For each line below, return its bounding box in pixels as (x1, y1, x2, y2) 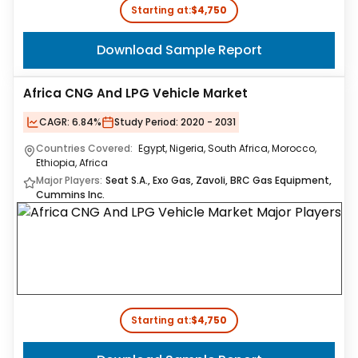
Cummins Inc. (36, 188, 105, 201)
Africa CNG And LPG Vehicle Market (23, 85, 248, 101)
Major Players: (36, 173, 102, 187)
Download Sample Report (96, 41, 262, 59)
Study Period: (114, 115, 178, 129)
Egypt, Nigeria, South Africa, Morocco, (138, 141, 316, 155)
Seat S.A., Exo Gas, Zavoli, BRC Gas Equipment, (105, 173, 332, 187)
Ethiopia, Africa (36, 156, 108, 169)
